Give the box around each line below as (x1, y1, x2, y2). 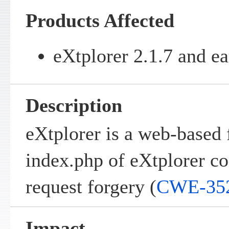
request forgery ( (25, 176, 156, 198)
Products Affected (25, 10, 174, 32)
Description (25, 95, 122, 117)
